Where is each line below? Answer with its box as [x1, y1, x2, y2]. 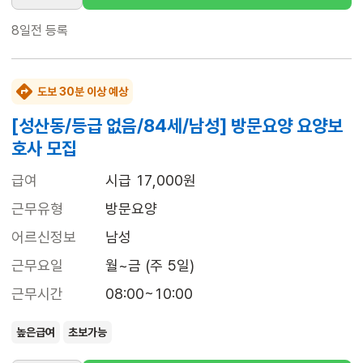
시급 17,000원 [105, 172, 196, 190]
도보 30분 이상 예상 [37, 85, 128, 99]
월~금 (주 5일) [105, 257, 194, 275]
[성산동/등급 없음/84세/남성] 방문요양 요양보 [11, 115, 343, 137]
